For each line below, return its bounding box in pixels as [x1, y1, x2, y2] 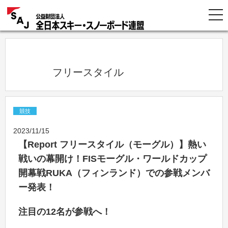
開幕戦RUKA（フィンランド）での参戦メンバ [18, 168, 210, 178]
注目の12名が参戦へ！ [18, 207, 111, 217]
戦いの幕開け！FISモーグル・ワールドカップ [18, 154, 207, 164]
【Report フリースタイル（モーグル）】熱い [18, 139, 206, 150]
